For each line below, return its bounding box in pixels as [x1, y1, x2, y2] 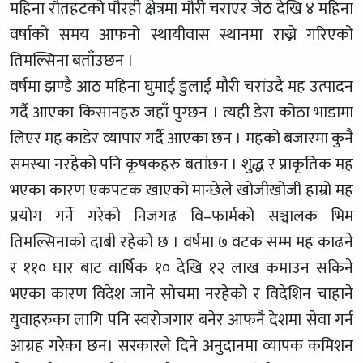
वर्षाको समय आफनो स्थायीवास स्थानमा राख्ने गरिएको [10, 20, 353, 49]
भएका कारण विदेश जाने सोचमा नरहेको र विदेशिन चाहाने [10, 280, 353, 308]
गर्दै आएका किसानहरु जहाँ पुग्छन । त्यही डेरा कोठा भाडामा [10, 98, 353, 126]
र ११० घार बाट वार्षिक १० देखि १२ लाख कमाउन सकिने [10, 254, 353, 282]
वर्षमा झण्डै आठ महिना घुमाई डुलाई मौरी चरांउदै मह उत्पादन [10, 72, 353, 100]
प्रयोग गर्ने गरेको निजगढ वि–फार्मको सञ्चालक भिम [10, 202, 353, 230]
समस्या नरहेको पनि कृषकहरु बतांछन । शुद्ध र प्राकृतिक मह [10, 150, 353, 178]
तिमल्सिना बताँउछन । [10, 46, 134, 75]
